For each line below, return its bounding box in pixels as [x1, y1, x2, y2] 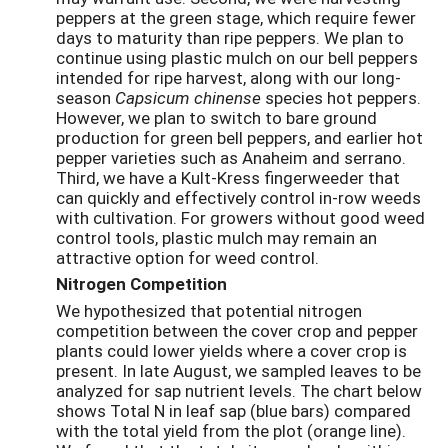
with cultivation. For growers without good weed [56, 205, 425, 229]
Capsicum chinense [115, 85, 265, 109]
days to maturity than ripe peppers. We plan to [56, 25, 404, 49]
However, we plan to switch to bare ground [56, 105, 377, 129]
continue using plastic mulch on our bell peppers [56, 45, 418, 69]
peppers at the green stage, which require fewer [56, 5, 416, 29]
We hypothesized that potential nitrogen [56, 299, 362, 323]
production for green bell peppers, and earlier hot [56, 125, 423, 149]
